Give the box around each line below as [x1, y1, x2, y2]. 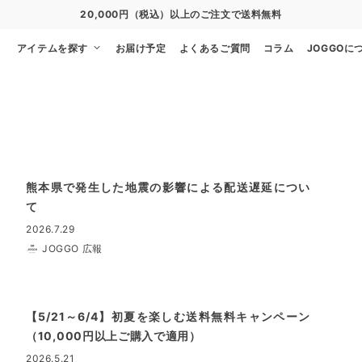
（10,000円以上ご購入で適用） [26, 329, 201, 343]
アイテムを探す [16, 42, 91, 54]
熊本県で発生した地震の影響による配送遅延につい [26, 180, 310, 194]
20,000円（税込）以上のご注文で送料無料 [80, 8, 282, 20]
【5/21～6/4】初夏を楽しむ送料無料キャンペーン [26, 309, 310, 323]
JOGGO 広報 [42, 242, 103, 255]
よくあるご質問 [179, 42, 250, 54]
